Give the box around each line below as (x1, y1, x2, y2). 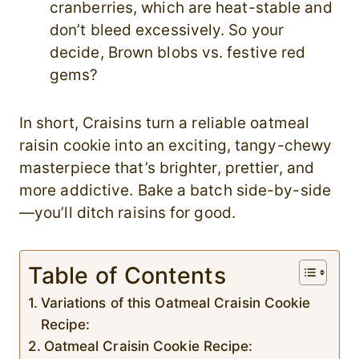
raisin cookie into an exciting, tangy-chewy (19, 136, 333, 155)
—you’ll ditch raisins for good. (19, 204, 236, 223)
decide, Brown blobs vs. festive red (50, 43, 306, 63)
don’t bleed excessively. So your (50, 21, 284, 40)
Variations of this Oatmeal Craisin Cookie (40, 294, 311, 312)
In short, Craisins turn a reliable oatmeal (19, 114, 309, 133)
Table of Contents (28, 261, 226, 290)
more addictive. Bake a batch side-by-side (19, 181, 331, 200)
